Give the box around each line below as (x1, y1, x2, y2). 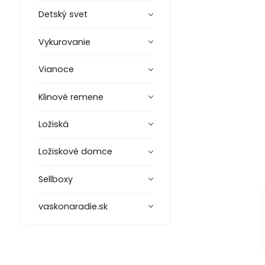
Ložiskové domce (38, 146, 112, 158)
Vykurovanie (38, 35, 91, 48)
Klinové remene (38, 91, 104, 103)
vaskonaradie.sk (38, 201, 108, 213)
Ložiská (38, 118, 69, 130)
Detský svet (38, 8, 88, 21)
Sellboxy (38, 173, 73, 185)
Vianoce (38, 63, 74, 76)
